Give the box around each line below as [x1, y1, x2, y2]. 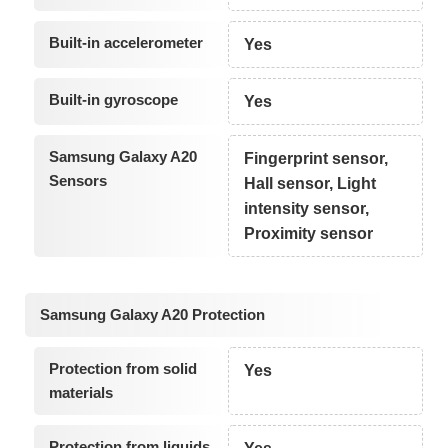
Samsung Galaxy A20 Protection [40, 305, 265, 323]
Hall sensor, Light [244, 175, 377, 193]
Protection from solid [48, 359, 197, 377]
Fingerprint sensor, [244, 150, 389, 168]
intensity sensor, [244, 200, 370, 218]
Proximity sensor [244, 225, 374, 243]
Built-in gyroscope [48, 91, 178, 109]
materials [48, 383, 113, 401]
